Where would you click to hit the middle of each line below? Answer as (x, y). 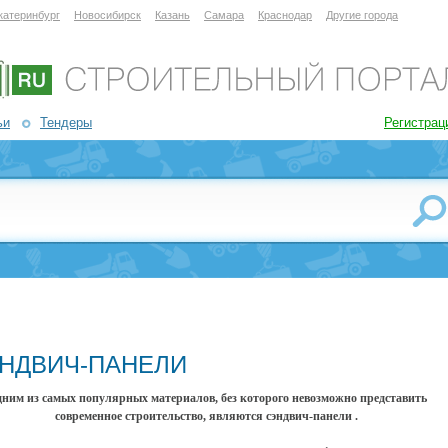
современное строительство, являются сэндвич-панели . (206, 416)
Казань (172, 15)
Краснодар (285, 15)
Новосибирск (107, 15)
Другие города (362, 15)
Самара (224, 15)
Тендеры (66, 122)
